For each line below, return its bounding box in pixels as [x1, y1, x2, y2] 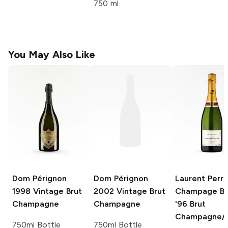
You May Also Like [8, 48, 96, 61]
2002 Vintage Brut [94, 186, 165, 196]
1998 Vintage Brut [12, 186, 82, 196]
